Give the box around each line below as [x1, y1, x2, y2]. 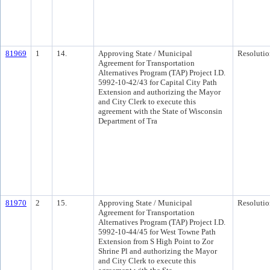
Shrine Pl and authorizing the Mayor [98, 246, 217, 256]
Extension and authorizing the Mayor [98, 87, 221, 96]
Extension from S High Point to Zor [98, 237, 213, 246]
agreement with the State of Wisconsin [98, 107, 222, 116]
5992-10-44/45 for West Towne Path [98, 227, 216, 236]
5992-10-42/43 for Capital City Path [98, 78, 217, 87]
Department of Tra [98, 116, 157, 125]
